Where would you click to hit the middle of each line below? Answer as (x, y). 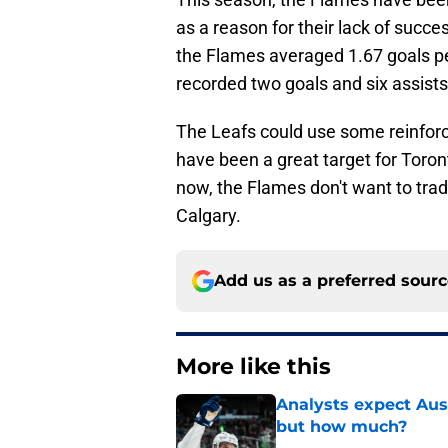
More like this (253, 367)
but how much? (341, 427)
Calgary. (208, 216)
